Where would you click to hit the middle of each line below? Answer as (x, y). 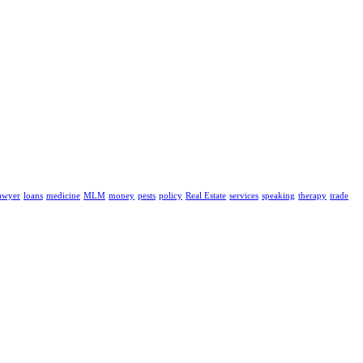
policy (171, 195)
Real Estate (206, 195)
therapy (312, 195)
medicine (63, 195)
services (244, 195)
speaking (278, 195)
